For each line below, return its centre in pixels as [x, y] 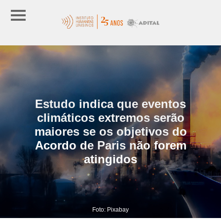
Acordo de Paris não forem [110, 145]
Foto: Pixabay [110, 209]
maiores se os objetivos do [110, 131]
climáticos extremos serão [110, 117]
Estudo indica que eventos [110, 104]
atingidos [110, 159]
